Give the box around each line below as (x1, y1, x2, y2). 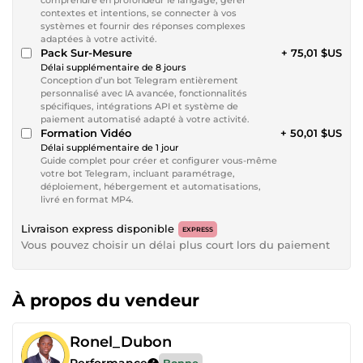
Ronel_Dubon (70, 332, 172, 351)
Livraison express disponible (21, 221, 174, 235)
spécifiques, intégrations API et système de (41, 100, 238, 112)
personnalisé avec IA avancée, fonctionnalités (41, 87, 247, 99)
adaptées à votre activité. (41, 32, 157, 45)
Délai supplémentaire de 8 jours (41, 61, 186, 73)
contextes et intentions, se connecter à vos (41, 6, 237, 19)
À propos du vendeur (12, 289, 199, 310)
